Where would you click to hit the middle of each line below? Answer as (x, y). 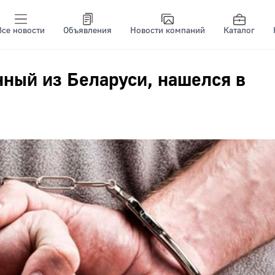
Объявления (87, 31)
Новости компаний (168, 31)
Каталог (239, 31)
